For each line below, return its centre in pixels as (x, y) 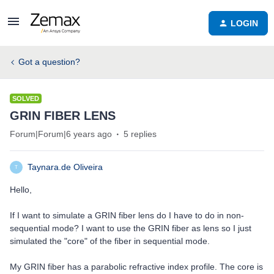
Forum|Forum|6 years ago (61, 134)
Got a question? (49, 62)
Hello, (21, 190)
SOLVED (26, 98)
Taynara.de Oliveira (65, 167)
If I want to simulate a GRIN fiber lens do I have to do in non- (127, 215)
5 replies (140, 134)
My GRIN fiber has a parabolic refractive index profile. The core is (136, 267)
